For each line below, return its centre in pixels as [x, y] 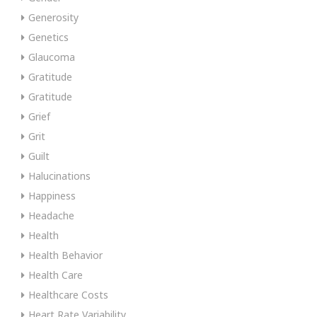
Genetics [48, 37]
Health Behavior [65, 255]
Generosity [53, 17]
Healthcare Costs [68, 294]
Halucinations [59, 175]
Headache [51, 215]
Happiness [52, 195]
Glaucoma [52, 57]
